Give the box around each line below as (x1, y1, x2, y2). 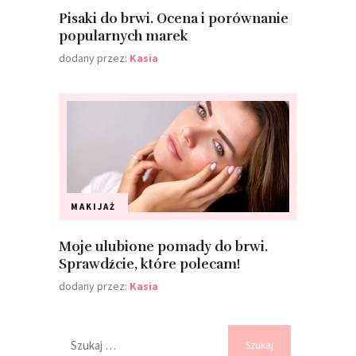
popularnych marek (59, 28, 188, 45)
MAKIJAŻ (71, 200, 116, 212)
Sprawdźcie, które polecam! (59, 255, 240, 273)
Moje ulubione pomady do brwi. (59, 238, 268, 255)
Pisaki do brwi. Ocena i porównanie (59, 10, 288, 28)
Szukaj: (58, 323, 91, 339)
